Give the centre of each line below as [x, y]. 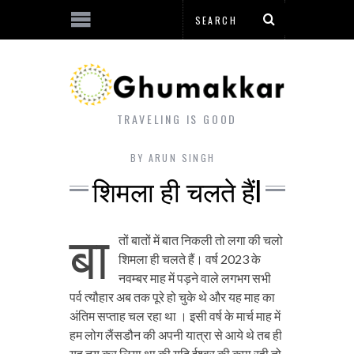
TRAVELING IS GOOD [177, 119]
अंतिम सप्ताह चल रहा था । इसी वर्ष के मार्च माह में [175, 316]
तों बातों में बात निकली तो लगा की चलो [200, 240]
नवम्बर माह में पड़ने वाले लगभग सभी [194, 278]
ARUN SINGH [182, 158]
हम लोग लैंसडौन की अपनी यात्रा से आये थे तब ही [175, 335]
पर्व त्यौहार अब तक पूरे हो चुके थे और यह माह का [172, 297]
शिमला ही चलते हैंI [177, 191]
